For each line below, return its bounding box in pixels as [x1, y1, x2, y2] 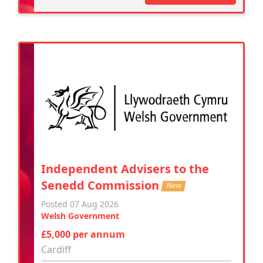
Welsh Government [41, 210, 119, 221]
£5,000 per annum [41, 227, 125, 241]
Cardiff [41, 242, 71, 256]
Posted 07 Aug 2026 [41, 198, 119, 210]
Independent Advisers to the [41, 160, 209, 177]
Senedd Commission [41, 177, 162, 193]
